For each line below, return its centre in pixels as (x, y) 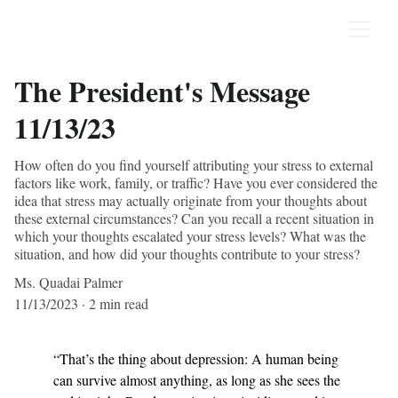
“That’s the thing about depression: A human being (198, 358)
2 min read (119, 303)
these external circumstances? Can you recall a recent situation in (194, 218)
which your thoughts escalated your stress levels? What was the (190, 236)
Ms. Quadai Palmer (68, 282)
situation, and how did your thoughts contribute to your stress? (187, 254)
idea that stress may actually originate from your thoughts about (191, 200)
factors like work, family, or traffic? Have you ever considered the (196, 183)
